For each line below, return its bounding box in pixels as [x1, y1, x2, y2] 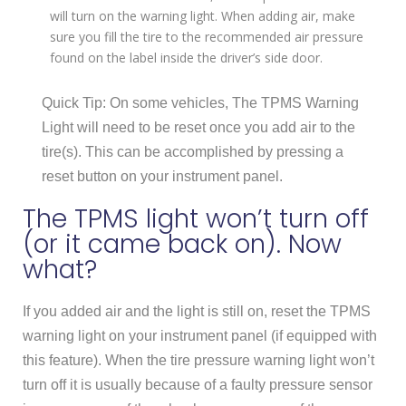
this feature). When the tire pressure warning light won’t [23, 353, 374, 369]
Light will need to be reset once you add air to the [42, 120, 355, 136]
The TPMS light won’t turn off [23, 201, 369, 237]
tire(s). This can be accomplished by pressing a [42, 144, 343, 160]
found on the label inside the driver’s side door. [50, 49, 323, 67]
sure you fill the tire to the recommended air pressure [50, 28, 363, 46]
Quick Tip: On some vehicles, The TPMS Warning [42, 95, 359, 111]
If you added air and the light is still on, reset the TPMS [23, 304, 371, 320]
